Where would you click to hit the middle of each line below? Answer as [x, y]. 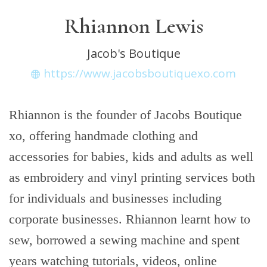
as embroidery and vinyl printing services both [132, 177]
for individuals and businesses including [115, 198]
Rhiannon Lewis [133, 26]
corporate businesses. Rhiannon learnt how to [130, 219]
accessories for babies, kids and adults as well [131, 156]
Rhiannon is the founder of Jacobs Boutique [125, 115]
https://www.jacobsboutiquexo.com [140, 73]
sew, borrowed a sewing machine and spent [124, 240]
